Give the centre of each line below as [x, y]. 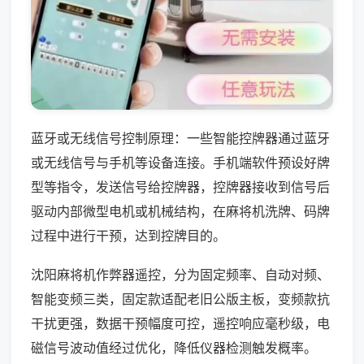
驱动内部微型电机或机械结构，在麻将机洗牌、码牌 [180, 211]
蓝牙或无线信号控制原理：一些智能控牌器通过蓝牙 [180, 138]
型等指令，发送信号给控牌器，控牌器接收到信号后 [180, 186]
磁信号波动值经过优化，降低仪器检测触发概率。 [174, 347]
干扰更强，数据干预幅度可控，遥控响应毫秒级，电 [180, 323]
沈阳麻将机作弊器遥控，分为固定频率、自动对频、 [180, 274]
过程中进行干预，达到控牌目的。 [128, 235]
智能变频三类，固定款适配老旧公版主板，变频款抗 [180, 299]
